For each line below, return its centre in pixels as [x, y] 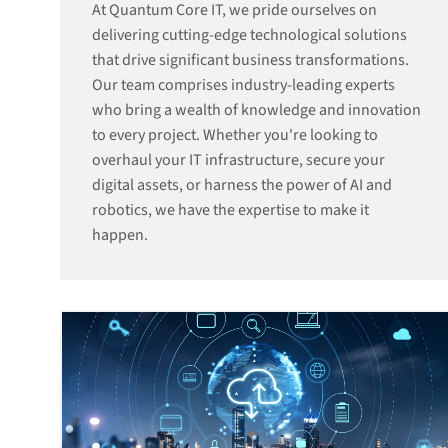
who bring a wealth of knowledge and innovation [256, 110]
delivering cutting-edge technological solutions [249, 35]
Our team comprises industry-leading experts [243, 85]
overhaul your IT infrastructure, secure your [238, 160]
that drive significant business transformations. [250, 60]
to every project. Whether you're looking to [235, 135]
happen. [120, 235]
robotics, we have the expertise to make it [230, 210]
